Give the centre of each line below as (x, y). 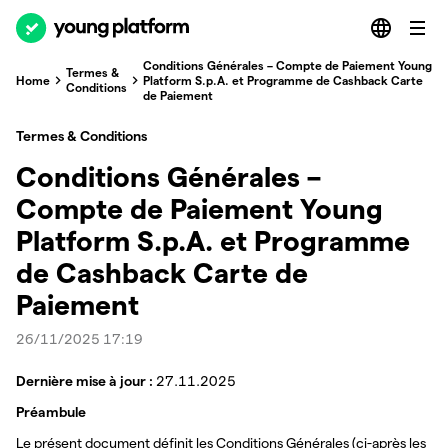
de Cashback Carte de (162, 273)
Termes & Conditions (81, 136)
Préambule (51, 412)
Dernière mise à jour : (84, 381)
